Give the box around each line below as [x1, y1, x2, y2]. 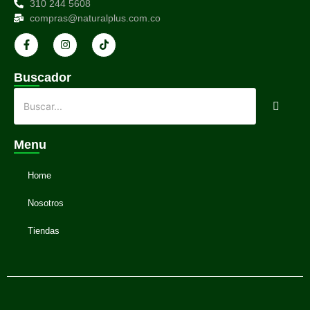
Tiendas [28, 225, 60, 236]
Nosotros [28, 197, 64, 208]
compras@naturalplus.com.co [29, 12, 161, 24]
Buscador [14, 70, 71, 84]
